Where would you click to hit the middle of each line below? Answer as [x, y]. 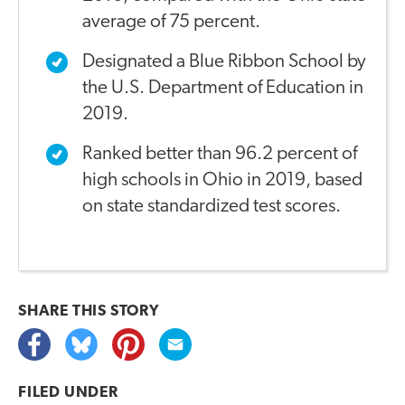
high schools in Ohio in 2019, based [222, 181]
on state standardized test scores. [212, 207]
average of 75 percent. [171, 23]
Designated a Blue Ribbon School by [224, 62]
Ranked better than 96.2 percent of [220, 155]
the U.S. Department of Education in [223, 89]
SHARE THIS [64, 312]
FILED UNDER [68, 393]
